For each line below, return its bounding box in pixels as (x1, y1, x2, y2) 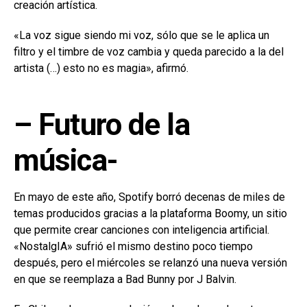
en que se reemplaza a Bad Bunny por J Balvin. (14, 272, 236, 286)
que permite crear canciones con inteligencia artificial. (14, 223, 269, 236)
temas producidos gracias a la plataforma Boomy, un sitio (14, 206, 287, 220)
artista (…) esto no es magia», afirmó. (14, 61, 188, 75)
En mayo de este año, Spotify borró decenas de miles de (14, 190, 285, 204)
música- (14, 142, 118, 178)
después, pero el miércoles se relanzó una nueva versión (14, 256, 287, 269)
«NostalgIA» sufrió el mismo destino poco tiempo (14, 239, 253, 253)
